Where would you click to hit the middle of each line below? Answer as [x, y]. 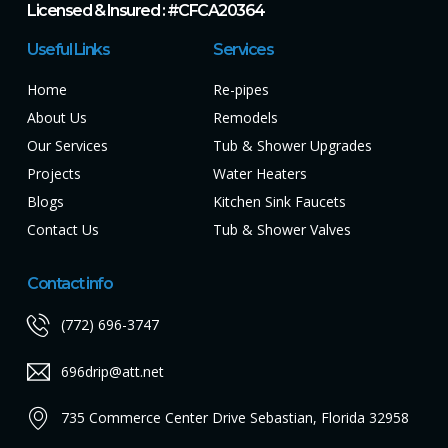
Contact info [69, 283]
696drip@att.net [112, 371]
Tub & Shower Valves [282, 229]
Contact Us [63, 229]
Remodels [246, 117]
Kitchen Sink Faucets [280, 201]
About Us [57, 117]
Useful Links [68, 49]
